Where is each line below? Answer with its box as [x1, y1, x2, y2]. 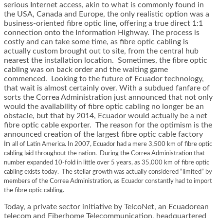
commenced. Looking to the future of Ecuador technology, [4, 75, 204, 83]
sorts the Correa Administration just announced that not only [4, 93, 213, 102]
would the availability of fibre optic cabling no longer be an [4, 103, 204, 111]
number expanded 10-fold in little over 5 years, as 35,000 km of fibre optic [4, 160, 209, 166]
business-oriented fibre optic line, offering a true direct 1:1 [4, 19, 203, 28]
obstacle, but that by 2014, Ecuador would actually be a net [4, 112, 207, 120]
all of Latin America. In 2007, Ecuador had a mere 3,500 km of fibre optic [12, 141, 212, 148]
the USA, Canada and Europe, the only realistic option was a [4, 10, 209, 18]
